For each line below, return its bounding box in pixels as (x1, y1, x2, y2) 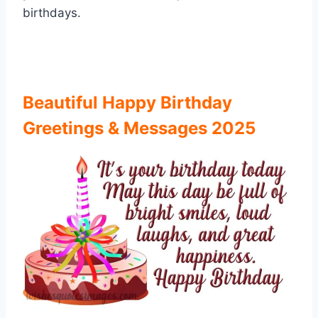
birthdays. (23, 6, 81, 21)
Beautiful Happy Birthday (23, 92, 232, 114)
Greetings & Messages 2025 (23, 118, 256, 139)
